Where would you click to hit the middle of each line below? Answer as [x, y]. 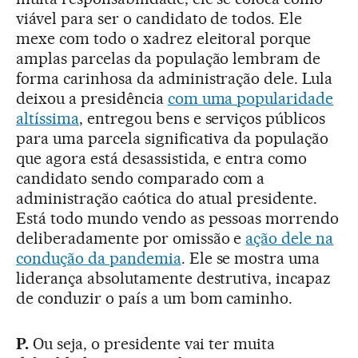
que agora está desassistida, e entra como [162, 159]
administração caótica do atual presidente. [167, 199]
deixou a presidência [92, 99]
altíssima [48, 119]
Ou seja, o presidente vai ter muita [152, 344]
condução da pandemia [99, 259]
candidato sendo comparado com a [141, 179]
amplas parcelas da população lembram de [169, 59]
